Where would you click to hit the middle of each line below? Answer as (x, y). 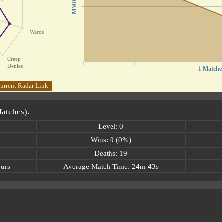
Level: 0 (111, 126)
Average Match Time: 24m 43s (111, 166)
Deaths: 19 (111, 153)
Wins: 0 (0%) (111, 139)
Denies (15, 66)
